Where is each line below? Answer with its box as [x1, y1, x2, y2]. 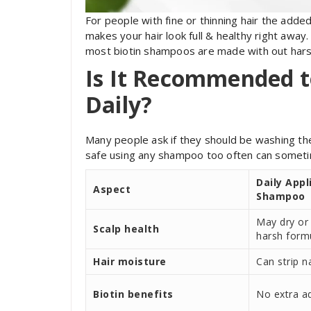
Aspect [93, 182, 131, 196]
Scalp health [93, 221, 159, 235]
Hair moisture [93, 254, 167, 268]
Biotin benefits [93, 287, 174, 301]
